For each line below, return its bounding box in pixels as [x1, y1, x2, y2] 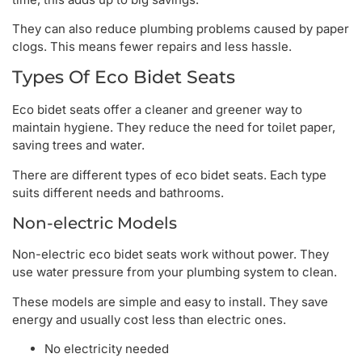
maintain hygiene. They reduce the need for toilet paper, [12, 120, 335, 136]
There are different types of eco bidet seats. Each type [12, 166, 326, 183]
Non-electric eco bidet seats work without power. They [12, 246, 329, 263]
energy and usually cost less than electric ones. [12, 311, 286, 327]
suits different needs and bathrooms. [12, 184, 224, 200]
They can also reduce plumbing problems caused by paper [12, 21, 349, 37]
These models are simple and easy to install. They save [12, 293, 328, 309]
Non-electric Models [12, 213, 177, 234]
